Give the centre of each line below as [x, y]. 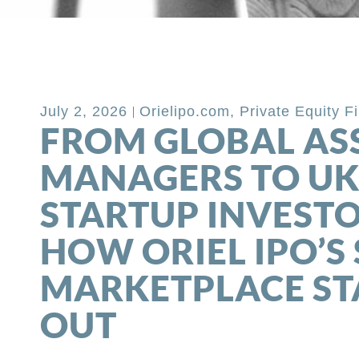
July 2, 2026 [84, 112]
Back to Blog [111, 48]
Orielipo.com [185, 112]
